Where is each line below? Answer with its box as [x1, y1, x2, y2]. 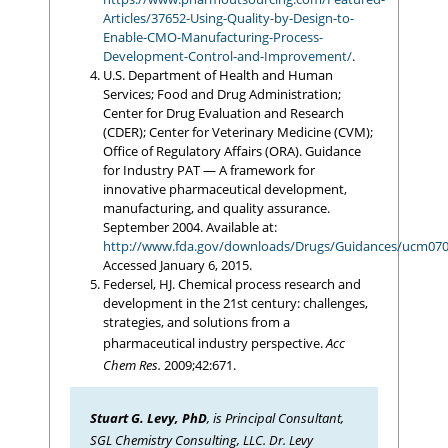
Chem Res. [102, 355, 161, 374]
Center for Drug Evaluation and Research [102, 103, 344, 122]
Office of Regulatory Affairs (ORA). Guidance [102, 141, 361, 160]
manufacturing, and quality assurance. [102, 198, 330, 217]
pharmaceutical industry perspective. [102, 333, 326, 352]
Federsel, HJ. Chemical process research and [102, 274, 361, 293]
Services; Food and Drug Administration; [102, 84, 341, 103]
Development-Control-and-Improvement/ [102, 46, 352, 65]
